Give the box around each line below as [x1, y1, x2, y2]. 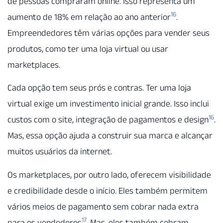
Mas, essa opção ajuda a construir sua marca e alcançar [7, 130, 213, 141]
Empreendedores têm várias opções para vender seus [7, 27, 210, 38]
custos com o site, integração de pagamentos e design [7, 114, 209, 125]
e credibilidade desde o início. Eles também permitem [7, 185, 208, 196]
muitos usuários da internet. [7, 146, 112, 157]
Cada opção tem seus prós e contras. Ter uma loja [7, 83, 191, 93]
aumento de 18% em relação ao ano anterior [7, 11, 171, 22]
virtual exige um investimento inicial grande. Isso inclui [7, 99, 209, 109]
